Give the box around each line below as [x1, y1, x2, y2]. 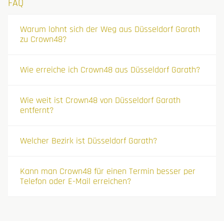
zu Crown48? [20, 33, 67, 45]
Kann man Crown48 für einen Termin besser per [20, 165, 195, 177]
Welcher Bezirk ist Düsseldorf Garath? [20, 134, 157, 146]
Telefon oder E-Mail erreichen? [20, 175, 131, 187]
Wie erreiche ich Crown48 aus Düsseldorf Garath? [20, 63, 200, 75]
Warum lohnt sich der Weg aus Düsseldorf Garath [20, 23, 200, 35]
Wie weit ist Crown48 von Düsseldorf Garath [20, 94, 180, 106]
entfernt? [20, 104, 54, 116]
